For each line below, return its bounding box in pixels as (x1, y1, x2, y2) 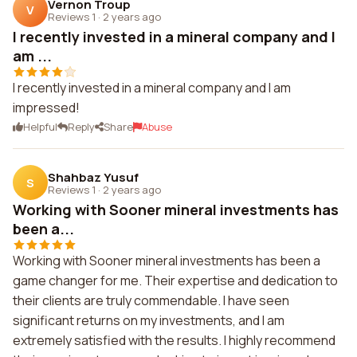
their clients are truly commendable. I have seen (13, 292, 289, 309)
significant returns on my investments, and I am (13, 312, 284, 329)
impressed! (13, 99, 80, 116)
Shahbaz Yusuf (48, 168, 139, 186)
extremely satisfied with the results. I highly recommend (13, 331, 335, 349)
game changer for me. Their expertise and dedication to (13, 272, 338, 289)
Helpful (23, 120, 57, 134)
